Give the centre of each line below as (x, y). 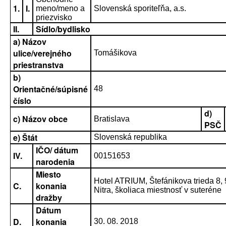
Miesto (48, 174)
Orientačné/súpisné (50, 89)
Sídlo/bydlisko (63, 29)
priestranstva (38, 65)
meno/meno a (60, 8)
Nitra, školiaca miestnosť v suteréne (158, 190)
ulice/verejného (42, 53)
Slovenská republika (130, 137)
